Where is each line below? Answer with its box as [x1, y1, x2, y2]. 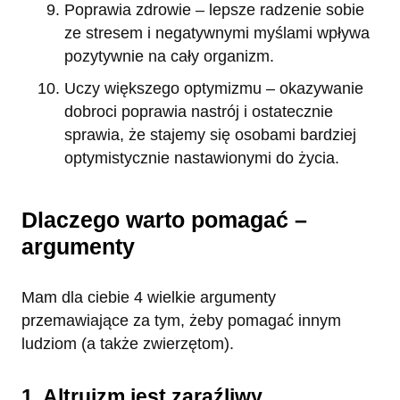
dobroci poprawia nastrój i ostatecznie [64, 102, 333, 121]
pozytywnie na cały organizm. [64, 47, 274, 66]
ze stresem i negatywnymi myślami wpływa [64, 24, 370, 43]
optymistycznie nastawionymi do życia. [64, 148, 339, 167]
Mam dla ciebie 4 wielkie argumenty [21, 288, 276, 307]
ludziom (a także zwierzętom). [21, 335, 234, 354]
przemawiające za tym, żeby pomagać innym [21, 312, 341, 330]
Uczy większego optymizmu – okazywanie [64, 79, 363, 97]
